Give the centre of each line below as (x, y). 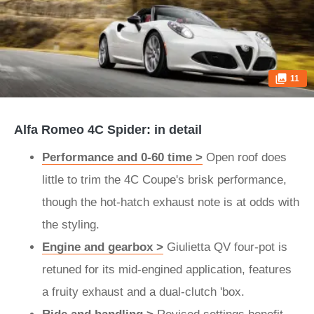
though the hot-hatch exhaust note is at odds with (171, 202)
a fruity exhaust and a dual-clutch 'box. (145, 292)
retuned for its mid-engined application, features (167, 269)
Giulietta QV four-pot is (225, 247)
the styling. (73, 225)
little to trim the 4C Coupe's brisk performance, (164, 180)
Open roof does (245, 157)
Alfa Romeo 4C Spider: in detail (108, 130)
